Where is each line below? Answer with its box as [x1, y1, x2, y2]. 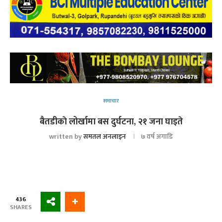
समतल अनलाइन [83, 131, 126, 143]
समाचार [103, 97, 119, 106]
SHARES [10, 202, 32, 213]
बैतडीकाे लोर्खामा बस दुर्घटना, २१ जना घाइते [39, 114, 183, 130]
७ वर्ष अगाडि [141, 131, 173, 143]
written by [49, 131, 83, 143]
